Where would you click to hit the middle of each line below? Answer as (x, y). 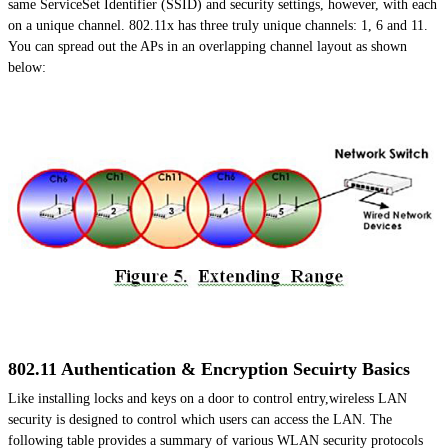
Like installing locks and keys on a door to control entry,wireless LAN (207, 399)
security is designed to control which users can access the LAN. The (200, 420)
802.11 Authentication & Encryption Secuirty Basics (209, 369)
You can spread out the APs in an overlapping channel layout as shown (207, 47)
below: (27, 68)
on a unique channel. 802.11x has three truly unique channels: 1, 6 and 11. (218, 26)
